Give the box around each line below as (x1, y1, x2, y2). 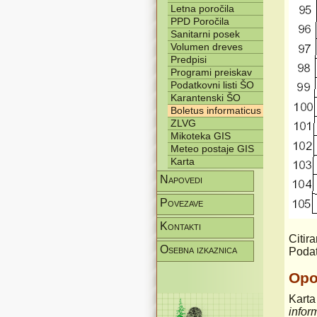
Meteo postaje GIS (171, 143, 254, 154)
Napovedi (160, 173, 202, 185)
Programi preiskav (171, 67, 252, 78)
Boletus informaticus (171, 105, 261, 116)
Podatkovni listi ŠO (171, 79, 254, 91)
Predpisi (171, 54, 207, 65)
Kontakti (160, 220, 201, 232)
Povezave (160, 197, 203, 209)
